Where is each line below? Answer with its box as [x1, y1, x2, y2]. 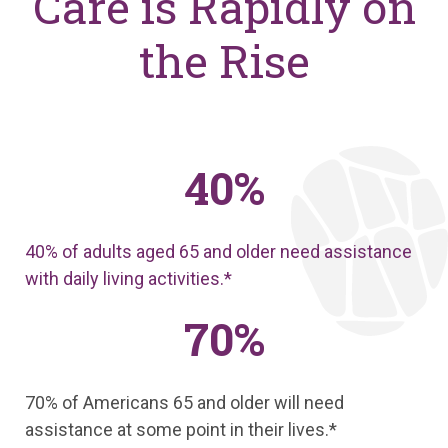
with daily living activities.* [25, 267, 232, 289]
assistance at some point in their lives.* [25, 418, 337, 440]
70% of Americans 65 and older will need [25, 391, 344, 413]
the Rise [138, 30, 310, 90]
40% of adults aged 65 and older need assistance [25, 240, 412, 262]
